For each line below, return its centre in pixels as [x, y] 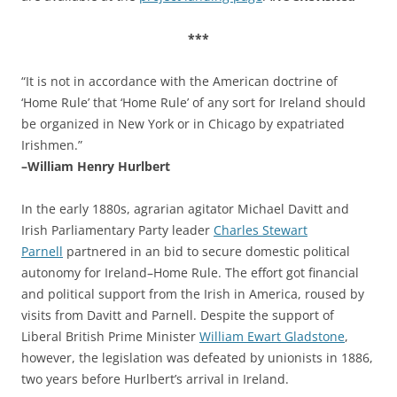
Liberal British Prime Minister [110, 336]
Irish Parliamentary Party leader [117, 230]
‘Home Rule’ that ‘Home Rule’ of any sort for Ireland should [194, 102]
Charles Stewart [261, 230]
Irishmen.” [52, 145]
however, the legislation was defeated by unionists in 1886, [197, 358]
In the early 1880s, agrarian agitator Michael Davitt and [185, 209]
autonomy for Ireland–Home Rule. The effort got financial [190, 272]
